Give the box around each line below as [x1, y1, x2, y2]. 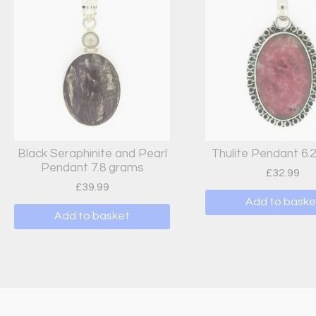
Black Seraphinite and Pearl [17, 147, 167, 161]
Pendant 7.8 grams [40, 162, 144, 175]
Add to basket [54, 210, 130, 222]
